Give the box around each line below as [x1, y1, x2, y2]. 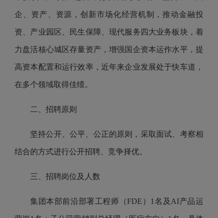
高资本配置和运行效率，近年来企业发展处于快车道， [15, 63, 203, 71]
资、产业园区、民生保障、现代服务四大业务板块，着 [15, 28, 203, 36]
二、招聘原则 [30, 105, 77, 113]
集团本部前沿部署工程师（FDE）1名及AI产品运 [30, 197, 203, 205]
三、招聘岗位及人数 [30, 172, 100, 181]
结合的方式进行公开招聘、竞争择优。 [15, 147, 147, 156]
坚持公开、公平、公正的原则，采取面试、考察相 [30, 130, 203, 138]
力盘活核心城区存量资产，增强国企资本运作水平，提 [15, 45, 203, 54]
